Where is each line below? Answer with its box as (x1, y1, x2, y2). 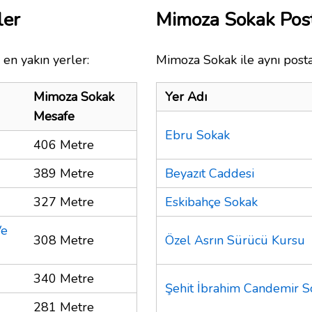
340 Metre (33, 270, 94, 287)
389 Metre (33, 164, 94, 182)
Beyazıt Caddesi (165, 164, 254, 182)
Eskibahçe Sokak (165, 193, 258, 210)
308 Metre (33, 231, 94, 249)
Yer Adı (165, 88, 207, 105)
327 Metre (33, 193, 94, 210)
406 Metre (33, 136, 94, 153)
